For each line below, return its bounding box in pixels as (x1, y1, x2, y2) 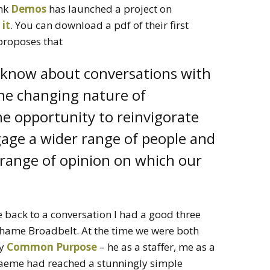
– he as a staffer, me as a (97, 239, 215, 254)
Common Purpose (7, 239, 97, 254)
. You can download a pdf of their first (10, 17, 189, 32)
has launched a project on (46, 1, 172, 16)
